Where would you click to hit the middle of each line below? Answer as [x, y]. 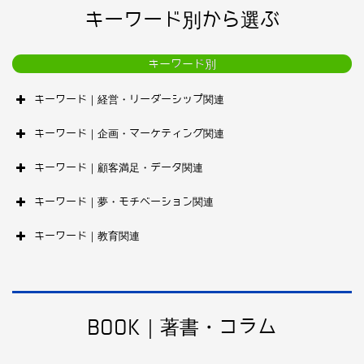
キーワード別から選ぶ [182, 20]
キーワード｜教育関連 [87, 236]
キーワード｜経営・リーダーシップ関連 [129, 100]
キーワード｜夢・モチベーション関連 [124, 202]
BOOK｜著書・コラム [182, 327]
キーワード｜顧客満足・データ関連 [119, 168]
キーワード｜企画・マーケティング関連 [129, 134]
